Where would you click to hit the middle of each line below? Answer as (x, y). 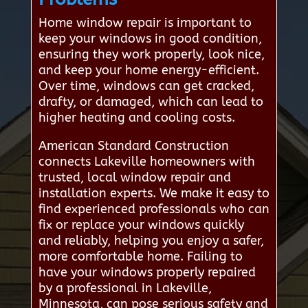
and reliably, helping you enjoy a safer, (151, 241)
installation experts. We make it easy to (154, 194)
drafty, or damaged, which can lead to (151, 102)
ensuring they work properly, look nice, (151, 55)
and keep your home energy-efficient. (148, 70)
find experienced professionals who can (154, 209)
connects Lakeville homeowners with (146, 162)
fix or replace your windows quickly (141, 225)
